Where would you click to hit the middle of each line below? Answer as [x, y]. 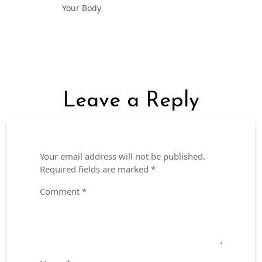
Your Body [82, 8]
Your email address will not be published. [123, 156]
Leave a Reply [131, 101]
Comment [61, 191]
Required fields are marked [95, 169]
